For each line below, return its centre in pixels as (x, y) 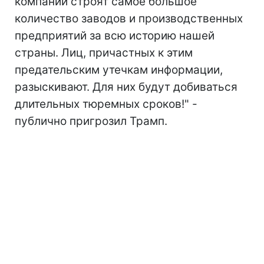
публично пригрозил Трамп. (91, 121)
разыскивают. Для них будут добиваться (126, 87)
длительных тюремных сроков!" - (106, 104)
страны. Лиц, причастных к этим (104, 52)
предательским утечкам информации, (119, 70)
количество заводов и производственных (129, 18)
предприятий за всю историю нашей (115, 35)
